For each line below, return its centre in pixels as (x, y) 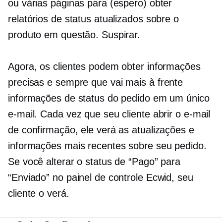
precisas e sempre (50, 82)
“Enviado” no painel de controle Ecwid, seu (101, 177)
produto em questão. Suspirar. (74, 34)
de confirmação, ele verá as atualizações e (101, 130)
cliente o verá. (39, 193)
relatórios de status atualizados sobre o (93, 19)
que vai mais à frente (137, 82)
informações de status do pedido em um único (109, 98)
